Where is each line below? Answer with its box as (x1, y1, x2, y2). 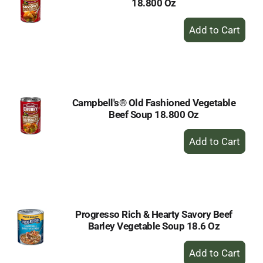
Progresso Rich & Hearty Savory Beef (75, 208, 232, 220)
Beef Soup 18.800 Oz (109, 109, 199, 120)
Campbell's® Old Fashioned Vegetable (72, 97, 236, 109)
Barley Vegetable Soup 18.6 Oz (87, 220, 220, 232)
